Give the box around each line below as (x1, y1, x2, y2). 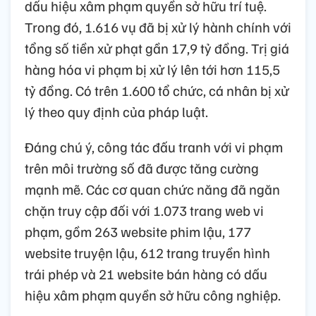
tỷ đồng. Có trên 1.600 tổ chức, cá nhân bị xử (25, 81, 289, 100)
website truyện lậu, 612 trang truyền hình (25, 243, 270, 262)
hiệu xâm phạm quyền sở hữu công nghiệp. (25, 286, 281, 305)
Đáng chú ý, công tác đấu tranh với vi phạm (25, 138, 283, 157)
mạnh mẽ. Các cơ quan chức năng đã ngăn (25, 180, 280, 199)
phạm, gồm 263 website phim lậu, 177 (25, 222, 251, 241)
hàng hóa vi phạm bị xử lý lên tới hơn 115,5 (25, 60, 280, 79)
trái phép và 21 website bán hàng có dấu (25, 265, 267, 284)
